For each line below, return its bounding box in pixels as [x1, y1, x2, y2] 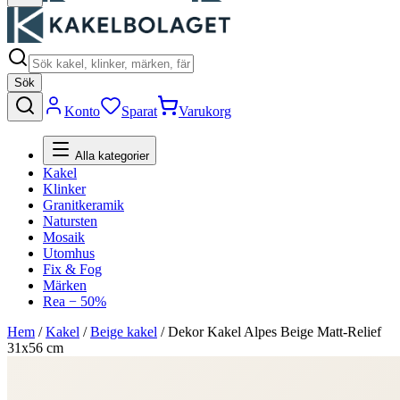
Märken [43, 278, 87, 293]
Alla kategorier [71, 149, 149, 162]
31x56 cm [7, 340, 63, 355]
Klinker [43, 181, 86, 196]
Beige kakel [90, 324, 157, 339]
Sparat [121, 104, 157, 119]
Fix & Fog [43, 262, 102, 277]
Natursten [43, 213, 97, 229]
